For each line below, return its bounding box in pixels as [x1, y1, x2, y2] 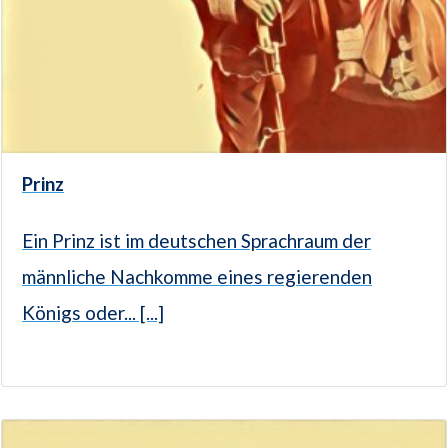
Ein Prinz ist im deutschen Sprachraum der [22, 229, 371, 253]
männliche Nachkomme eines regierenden [22, 265, 372, 289]
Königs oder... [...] [22, 301, 164, 325]
